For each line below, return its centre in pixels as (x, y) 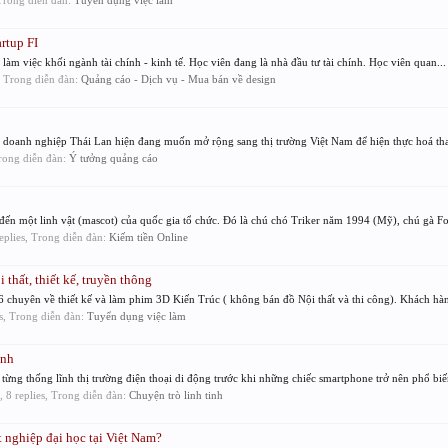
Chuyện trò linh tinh (175, 395)
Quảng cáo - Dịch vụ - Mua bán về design (178, 79)
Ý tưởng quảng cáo (113, 158)
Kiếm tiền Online (148, 237)
